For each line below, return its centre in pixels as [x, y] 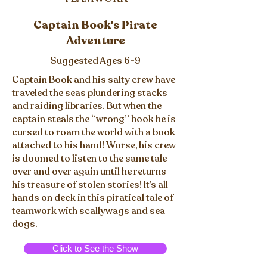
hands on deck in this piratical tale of [93, 198]
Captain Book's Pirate [95, 25]
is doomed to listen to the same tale [89, 159]
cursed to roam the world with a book [94, 132]
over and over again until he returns [89, 172]
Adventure [95, 41]
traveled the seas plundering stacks [90, 93]
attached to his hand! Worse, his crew [94, 145]
